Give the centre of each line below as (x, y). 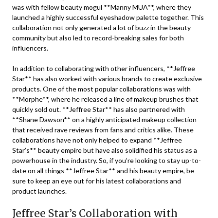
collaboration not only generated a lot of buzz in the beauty (101, 27)
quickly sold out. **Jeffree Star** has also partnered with (99, 109)
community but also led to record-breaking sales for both (98, 38)
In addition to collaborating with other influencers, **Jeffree (104, 68)
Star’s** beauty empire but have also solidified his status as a (105, 150)
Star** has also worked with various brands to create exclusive (107, 79)
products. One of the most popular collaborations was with (101, 89)
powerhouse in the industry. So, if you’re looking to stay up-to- (107, 160)
